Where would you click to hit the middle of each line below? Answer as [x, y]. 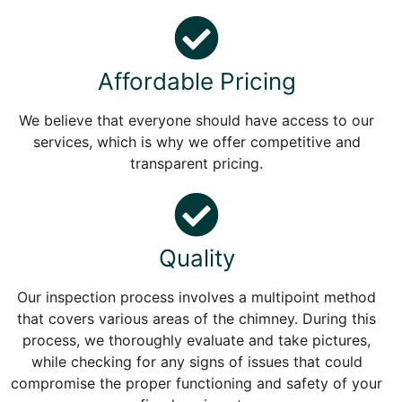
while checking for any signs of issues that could [197, 361]
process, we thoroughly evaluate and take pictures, [197, 340]
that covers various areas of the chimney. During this [197, 318]
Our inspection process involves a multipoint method [197, 297]
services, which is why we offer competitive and [197, 141]
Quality [197, 258]
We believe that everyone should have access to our [197, 120]
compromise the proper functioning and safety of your [197, 383]
